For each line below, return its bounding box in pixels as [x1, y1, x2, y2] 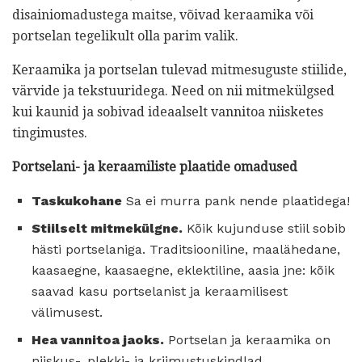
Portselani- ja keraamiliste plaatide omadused [12, 158, 297, 175]
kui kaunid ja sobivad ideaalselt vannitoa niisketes [12, 103, 323, 120]
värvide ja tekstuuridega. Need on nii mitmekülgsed [12, 82, 335, 99]
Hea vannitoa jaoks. [32, 331, 164, 347]
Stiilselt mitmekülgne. [32, 220, 183, 236]
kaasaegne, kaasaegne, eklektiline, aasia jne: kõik [32, 262, 335, 278]
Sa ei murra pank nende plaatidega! [122, 192, 350, 208]
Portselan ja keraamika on [164, 331, 330, 347]
